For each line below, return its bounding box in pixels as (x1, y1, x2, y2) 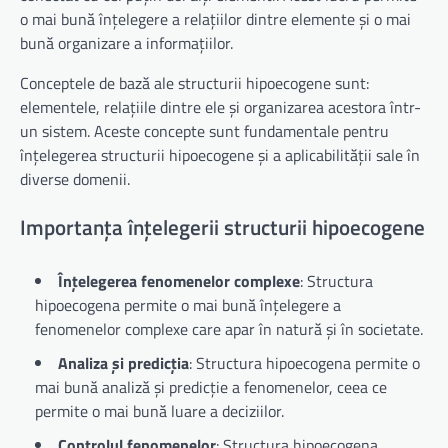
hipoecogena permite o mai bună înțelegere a (35, 292, 341, 317)
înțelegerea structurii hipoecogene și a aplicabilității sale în (20, 143, 420, 168)
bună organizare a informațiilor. (20, 31, 233, 56)
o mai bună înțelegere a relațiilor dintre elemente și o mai (20, 7, 411, 32)
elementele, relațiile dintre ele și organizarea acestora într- (20, 95, 421, 120)
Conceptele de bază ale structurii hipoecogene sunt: (20, 71, 369, 96)
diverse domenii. (20, 167, 130, 192)
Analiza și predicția (58, 350, 189, 375)
